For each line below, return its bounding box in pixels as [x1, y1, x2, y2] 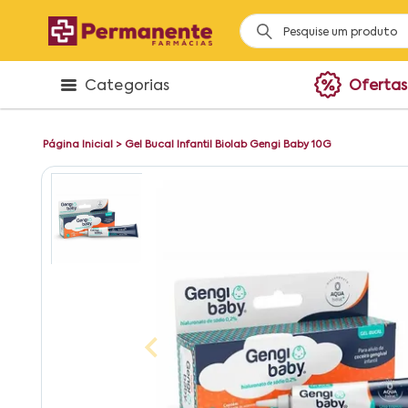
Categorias [85, 79, 170, 94]
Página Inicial [43, 139, 113, 150]
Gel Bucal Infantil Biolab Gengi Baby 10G [125, 139, 331, 150]
